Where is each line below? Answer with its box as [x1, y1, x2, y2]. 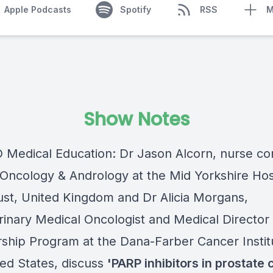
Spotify [119, 4, 151, 15]
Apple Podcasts [4, 4, 71, 15]
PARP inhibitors [112, 256, 199, 271]
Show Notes [83, 107, 190, 132]
